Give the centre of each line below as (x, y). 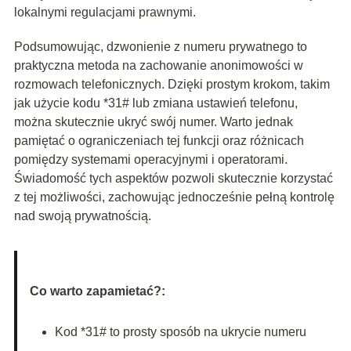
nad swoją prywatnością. (82, 216)
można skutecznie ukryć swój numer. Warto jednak (153, 122)
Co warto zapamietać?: (97, 291)
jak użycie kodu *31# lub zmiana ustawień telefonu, (156, 103)
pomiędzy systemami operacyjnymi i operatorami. (150, 160)
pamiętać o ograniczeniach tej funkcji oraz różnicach (159, 141)
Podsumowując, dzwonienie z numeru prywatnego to (160, 47)
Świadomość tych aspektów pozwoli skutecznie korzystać (173, 179)
